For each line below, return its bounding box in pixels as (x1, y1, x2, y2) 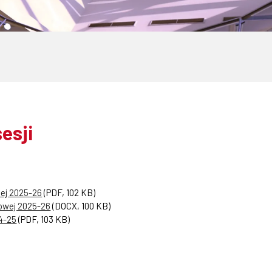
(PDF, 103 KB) (16, 214, 70, 225)
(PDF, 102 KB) (42, 187, 96, 198)
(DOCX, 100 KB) (50, 200, 111, 211)
